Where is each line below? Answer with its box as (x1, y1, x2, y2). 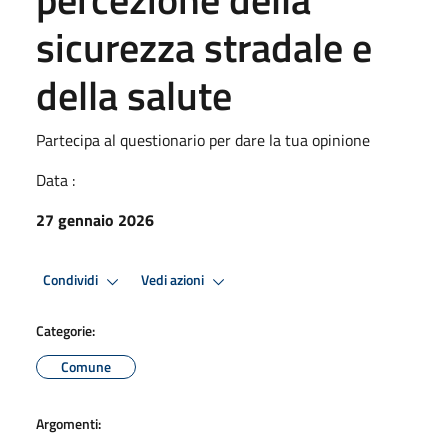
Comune (61, 355, 111, 377)
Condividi (43, 269, 101, 292)
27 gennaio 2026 (36, 207, 154, 232)
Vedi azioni (141, 269, 207, 292)
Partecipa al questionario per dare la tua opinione (36, 127, 370, 152)
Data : (36, 167, 75, 192)
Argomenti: (36, 412, 101, 434)
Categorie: (36, 319, 95, 341)
